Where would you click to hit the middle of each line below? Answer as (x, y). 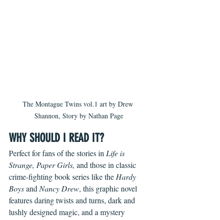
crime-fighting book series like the (62, 177)
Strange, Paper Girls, (43, 165)
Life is (116, 153)
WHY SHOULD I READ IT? (56, 138)
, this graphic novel (109, 189)
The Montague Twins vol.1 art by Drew (79, 104)
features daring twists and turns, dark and (73, 200)
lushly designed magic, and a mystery (68, 212)
